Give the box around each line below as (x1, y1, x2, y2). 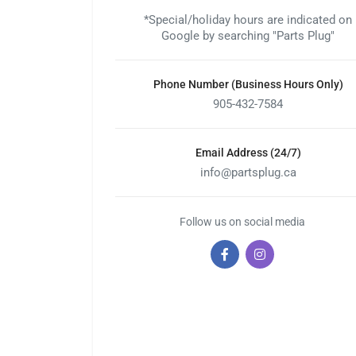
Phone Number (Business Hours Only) (153, 78, 343, 91)
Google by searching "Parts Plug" (161, 29, 335, 43)
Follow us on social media (180, 215, 306, 228)
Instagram (258, 254, 316, 270)
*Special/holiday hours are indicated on (144, 13, 353, 27)
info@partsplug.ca (199, 165, 296, 180)
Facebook (223, 254, 279, 270)
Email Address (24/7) (195, 146, 301, 159)
